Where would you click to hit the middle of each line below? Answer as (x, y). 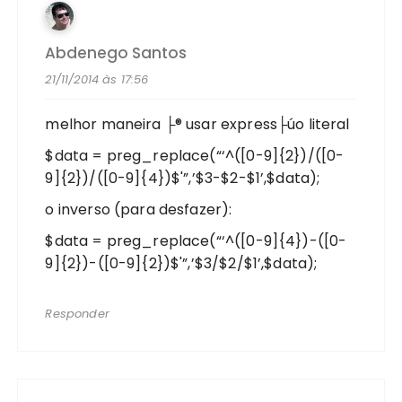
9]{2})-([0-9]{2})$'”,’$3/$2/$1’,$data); (181, 263)
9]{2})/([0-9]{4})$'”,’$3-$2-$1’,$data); (183, 178)
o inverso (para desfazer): (139, 209)
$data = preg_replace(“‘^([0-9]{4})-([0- (196, 240)
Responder (77, 313)
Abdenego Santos (116, 52)
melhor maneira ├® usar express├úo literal (197, 124)
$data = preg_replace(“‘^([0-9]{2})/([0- (195, 155)
